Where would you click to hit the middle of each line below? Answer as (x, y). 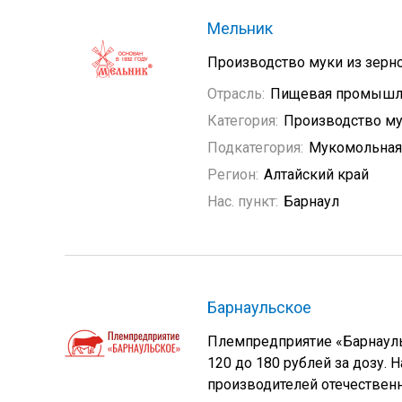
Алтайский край (316, 175)
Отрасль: (236, 94)
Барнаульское (259, 307)
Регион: (233, 175)
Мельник (240, 28)
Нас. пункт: (243, 201)
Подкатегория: (255, 148)
